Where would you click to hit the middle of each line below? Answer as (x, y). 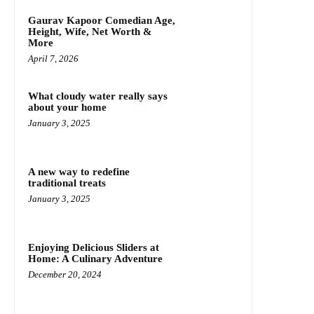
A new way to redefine (79, 172)
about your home (67, 108)
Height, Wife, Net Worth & (90, 32)
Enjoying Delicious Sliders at (94, 248)
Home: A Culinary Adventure (95, 259)
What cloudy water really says (98, 96)
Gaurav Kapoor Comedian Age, (102, 21)
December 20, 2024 (65, 275)
